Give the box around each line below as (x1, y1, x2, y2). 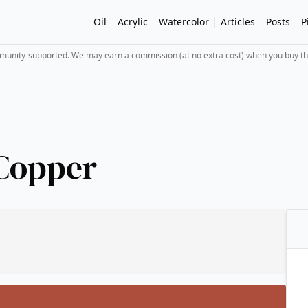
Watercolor (159, 15, 209, 28)
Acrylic (118, 15, 148, 28)
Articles (221, 15, 255, 28)
